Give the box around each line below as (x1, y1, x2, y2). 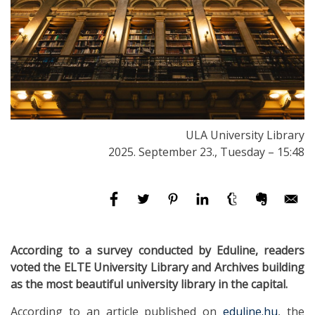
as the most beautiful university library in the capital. (11, 276, 288, 292)
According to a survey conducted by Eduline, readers (11, 242, 304, 258)
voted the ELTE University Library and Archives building (11, 259, 304, 275)
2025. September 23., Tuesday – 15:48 (108, 143, 304, 160)
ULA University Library (186, 127, 304, 143)
